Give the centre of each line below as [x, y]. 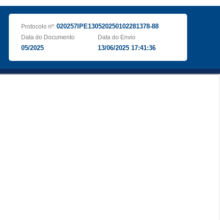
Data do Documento [48, 37]
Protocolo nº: [39, 27]
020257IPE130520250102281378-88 [107, 26]
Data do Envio [117, 37]
